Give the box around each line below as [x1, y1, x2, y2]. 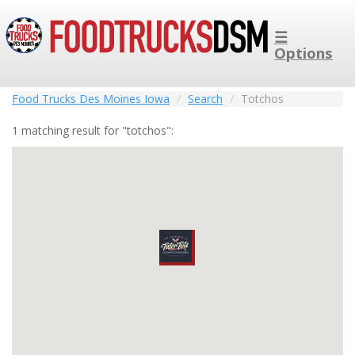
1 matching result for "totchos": [12, 123, 174, 138]
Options [274, 43, 333, 63]
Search [188, 91, 223, 106]
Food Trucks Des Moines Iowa [12, 91, 170, 106]
